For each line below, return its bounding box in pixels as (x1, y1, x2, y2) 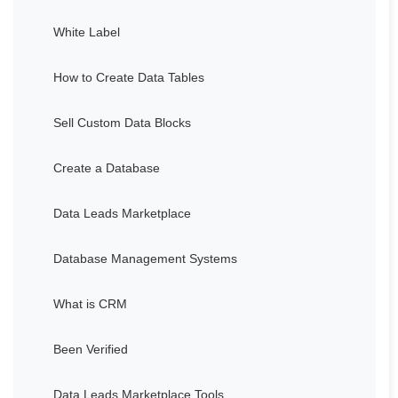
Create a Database (53, 160, 160, 175)
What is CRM (53, 296, 127, 311)
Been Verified (53, 341, 128, 356)
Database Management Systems (53, 251, 237, 266)
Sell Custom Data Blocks (53, 115, 191, 130)
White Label (53, 24, 120, 39)
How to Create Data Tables (53, 69, 204, 84)
